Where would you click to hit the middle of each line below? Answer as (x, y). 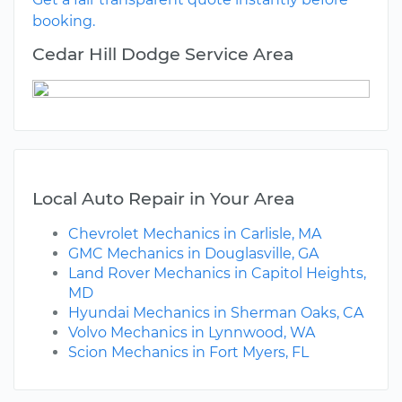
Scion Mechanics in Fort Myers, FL (188, 353)
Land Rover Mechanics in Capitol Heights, (217, 274)
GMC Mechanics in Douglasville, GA (193, 254)
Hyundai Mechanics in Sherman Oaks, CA (216, 313)
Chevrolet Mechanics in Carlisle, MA (195, 234)
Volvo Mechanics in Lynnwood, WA (192, 333)
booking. (64, 22)
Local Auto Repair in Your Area (163, 199)
